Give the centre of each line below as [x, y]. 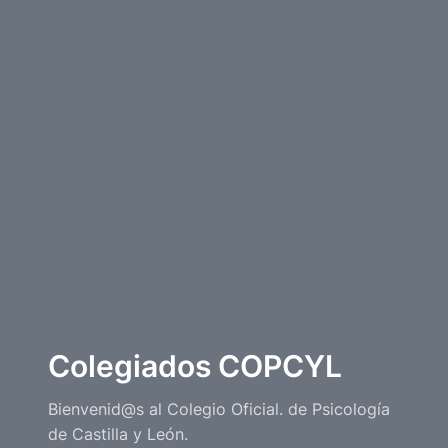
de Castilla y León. [118, 433]
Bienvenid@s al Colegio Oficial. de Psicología [219, 408]
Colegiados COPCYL [195, 365]
